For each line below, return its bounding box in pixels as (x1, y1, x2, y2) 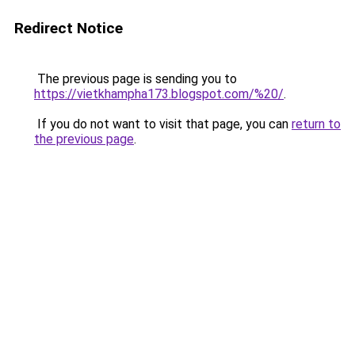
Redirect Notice (14, 19, 123, 37)
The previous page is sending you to (34, 71, 237, 86)
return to (292, 116, 341, 132)
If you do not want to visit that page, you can (34, 116, 292, 132)
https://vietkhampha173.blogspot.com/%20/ (34, 86, 284, 101)
